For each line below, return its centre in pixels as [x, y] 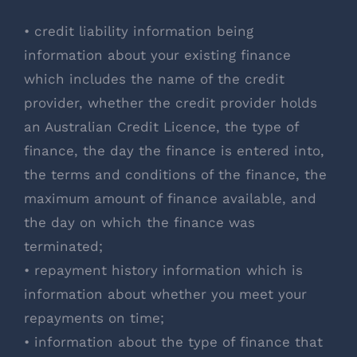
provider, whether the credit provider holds [171, 102]
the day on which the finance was [139, 222]
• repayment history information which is [163, 270]
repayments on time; [94, 318]
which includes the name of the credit [154, 78]
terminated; [63, 246]
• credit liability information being [139, 31]
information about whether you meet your [165, 294]
